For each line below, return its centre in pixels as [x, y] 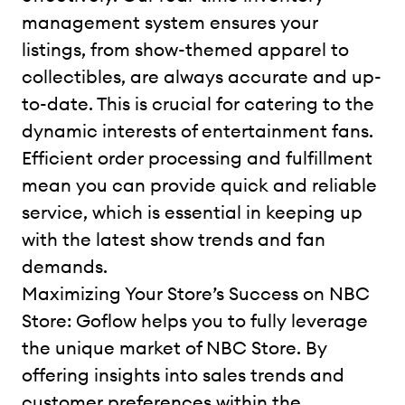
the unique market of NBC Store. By [174, 347]
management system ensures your [170, 22]
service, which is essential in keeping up [192, 212]
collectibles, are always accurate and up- [202, 76]
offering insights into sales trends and [183, 374]
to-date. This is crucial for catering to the [198, 103]
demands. [65, 266]
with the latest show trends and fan [174, 239]
